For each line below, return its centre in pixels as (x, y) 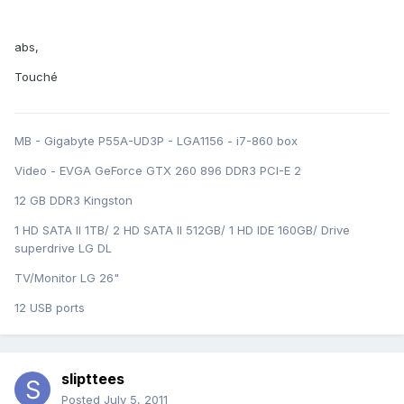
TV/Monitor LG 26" (67, 278)
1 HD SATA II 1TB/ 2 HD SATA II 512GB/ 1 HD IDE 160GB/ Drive (182, 230)
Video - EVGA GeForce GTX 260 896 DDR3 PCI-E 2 (158, 171)
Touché (36, 77)
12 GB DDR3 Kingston (73, 201)
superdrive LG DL (63, 248)
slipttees (93, 379)
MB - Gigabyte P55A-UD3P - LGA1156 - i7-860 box (156, 141)
